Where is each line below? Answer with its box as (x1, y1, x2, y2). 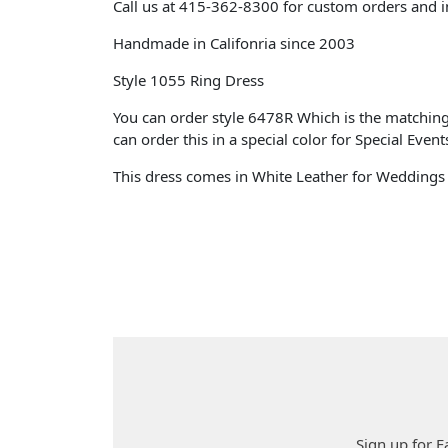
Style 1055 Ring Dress (113, 69, 269, 90)
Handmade (113, 32, 190, 53)
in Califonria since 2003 (189, 32, 360, 53)
